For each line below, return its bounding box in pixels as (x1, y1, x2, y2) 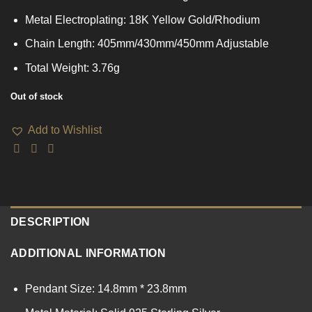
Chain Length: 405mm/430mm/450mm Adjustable (24, 38, 269, 50)
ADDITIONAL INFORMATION (10, 247, 166, 260)
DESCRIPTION (10, 216, 91, 228)
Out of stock (10, 91, 63, 102)
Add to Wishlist (28, 124, 102, 136)
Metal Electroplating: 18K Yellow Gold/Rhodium (24, 13, 260, 26)
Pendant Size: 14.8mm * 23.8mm (24, 283, 187, 295)
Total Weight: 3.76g (24, 61, 120, 74)
